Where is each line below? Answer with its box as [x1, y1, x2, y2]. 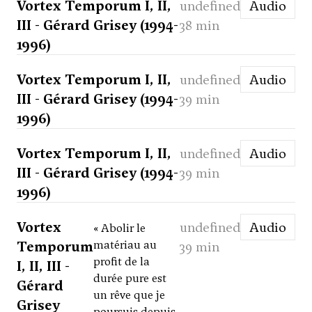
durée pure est [93, 271, 166, 286]
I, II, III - [17, 257, 70, 276]
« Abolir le [93, 221, 146, 236]
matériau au [93, 237, 157, 253]
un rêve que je [93, 288, 165, 303]
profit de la [93, 254, 150, 270]
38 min [180, 16, 219, 35]
